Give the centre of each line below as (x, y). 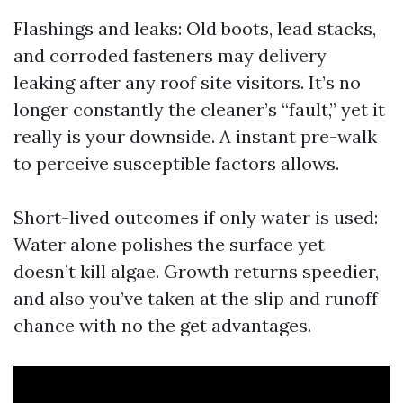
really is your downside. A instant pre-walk (195, 136)
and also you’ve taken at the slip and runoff (196, 298)
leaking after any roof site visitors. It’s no (187, 82)
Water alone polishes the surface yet (169, 244)
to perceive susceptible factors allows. (176, 163)
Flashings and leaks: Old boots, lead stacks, (195, 28)
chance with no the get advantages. (162, 325)
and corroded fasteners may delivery (170, 55)
